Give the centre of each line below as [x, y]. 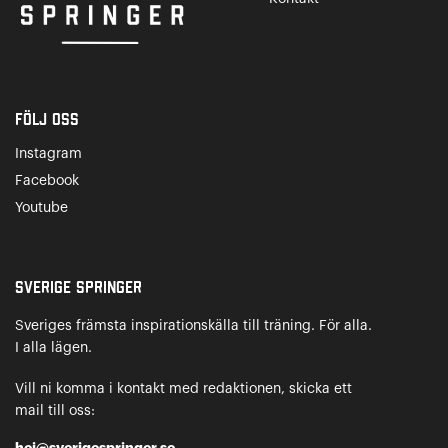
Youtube [41, 207]
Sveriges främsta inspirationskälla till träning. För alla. [193, 325]
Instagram [48, 153]
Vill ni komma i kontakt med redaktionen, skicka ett [183, 388]
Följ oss [47, 119]
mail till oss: [55, 410]
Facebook [47, 180]
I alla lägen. [53, 347]
